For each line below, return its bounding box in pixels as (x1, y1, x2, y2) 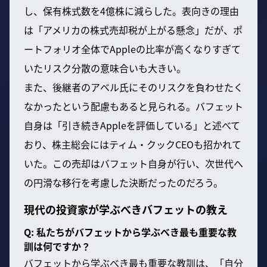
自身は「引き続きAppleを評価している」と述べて (24, 117, 240, 132)
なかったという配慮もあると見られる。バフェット (24, 98, 243, 113)
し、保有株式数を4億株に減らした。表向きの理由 (24, 3, 239, 18)
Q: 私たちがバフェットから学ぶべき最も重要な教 (24, 224, 237, 239)
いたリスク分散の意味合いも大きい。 (24, 60, 186, 75)
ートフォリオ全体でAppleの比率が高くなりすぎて (24, 41, 241, 56)
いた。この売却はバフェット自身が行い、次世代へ (24, 156, 243, 170)
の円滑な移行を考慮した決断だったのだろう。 (24, 175, 223, 190)
